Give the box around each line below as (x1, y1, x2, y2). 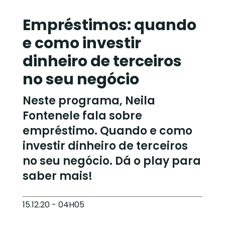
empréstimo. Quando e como (23, 123, 192, 139)
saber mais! (23, 168, 92, 184)
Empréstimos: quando (23, 15, 196, 36)
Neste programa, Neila (23, 93, 155, 108)
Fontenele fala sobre (23, 108, 142, 124)
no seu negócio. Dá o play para (23, 153, 201, 169)
